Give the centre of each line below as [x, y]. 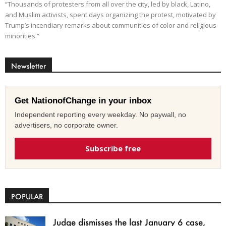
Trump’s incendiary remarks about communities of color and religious [111, 25]
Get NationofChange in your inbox [83, 101]
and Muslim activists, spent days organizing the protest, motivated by [110, 15]
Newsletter [29, 66]
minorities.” [22, 36]
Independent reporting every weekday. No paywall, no [100, 115]
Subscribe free [113, 149]
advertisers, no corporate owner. [66, 125]
